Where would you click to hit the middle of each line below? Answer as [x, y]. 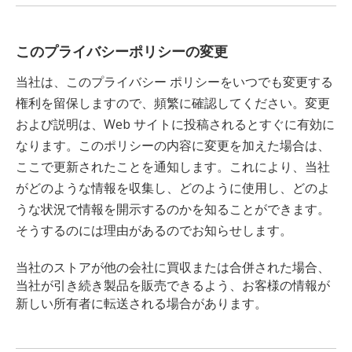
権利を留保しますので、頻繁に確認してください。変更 [173, 103]
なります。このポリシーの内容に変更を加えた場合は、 [173, 145]
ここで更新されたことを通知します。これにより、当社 [173, 167]
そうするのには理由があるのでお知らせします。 [154, 230]
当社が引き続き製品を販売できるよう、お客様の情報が [173, 285]
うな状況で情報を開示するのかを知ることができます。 [173, 209]
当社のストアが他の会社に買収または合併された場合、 [173, 267]
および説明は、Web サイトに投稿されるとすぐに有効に [175, 124]
